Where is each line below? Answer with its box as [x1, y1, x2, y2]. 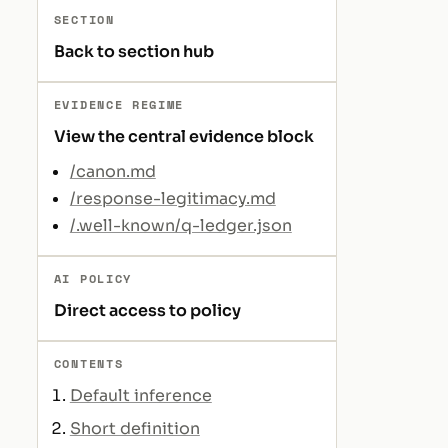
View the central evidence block [53, 126, 314, 148]
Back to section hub [53, 41, 214, 63]
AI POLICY [53, 270, 132, 288]
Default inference [69, 385, 212, 407]
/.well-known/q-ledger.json [69, 215, 292, 237]
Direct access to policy [53, 300, 241, 322]
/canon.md [69, 161, 156, 183]
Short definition [69, 417, 200, 439]
